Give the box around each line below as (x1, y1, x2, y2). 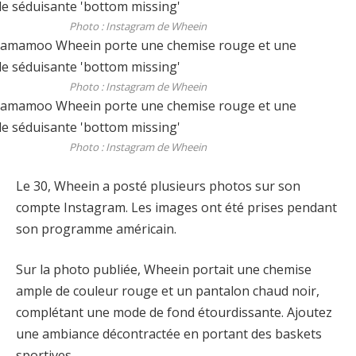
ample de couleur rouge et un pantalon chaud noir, (16, 282, 319, 300)
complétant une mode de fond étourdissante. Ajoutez (16, 304, 332, 322)
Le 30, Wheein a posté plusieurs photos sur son (16, 176, 300, 195)
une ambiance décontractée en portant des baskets (16, 325, 322, 343)
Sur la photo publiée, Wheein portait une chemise (16, 261, 311, 279)
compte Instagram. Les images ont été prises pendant (16, 198, 337, 216)
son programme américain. (16, 219, 176, 238)
